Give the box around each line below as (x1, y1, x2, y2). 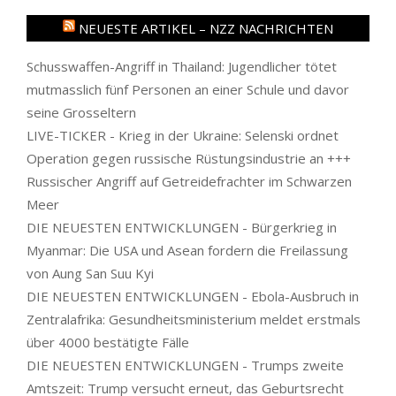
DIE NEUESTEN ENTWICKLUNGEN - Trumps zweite (27, 355, 344, 374)
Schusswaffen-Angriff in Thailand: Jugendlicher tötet (27, 57, 337, 75)
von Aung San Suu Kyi (27, 263, 154, 282)
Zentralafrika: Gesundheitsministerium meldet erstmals (27, 309, 361, 328)
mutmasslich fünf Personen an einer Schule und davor (27, 80, 349, 98)
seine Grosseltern (27, 103, 136, 121)
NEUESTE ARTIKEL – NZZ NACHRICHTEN (79, 19, 333, 37)
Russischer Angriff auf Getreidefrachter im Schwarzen (27, 171, 352, 190)
